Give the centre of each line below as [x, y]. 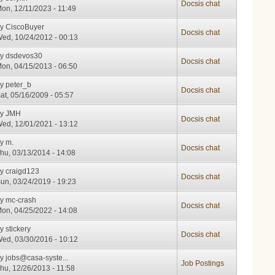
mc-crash [21, 200]
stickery [18, 229]
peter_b [19, 84]
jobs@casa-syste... [37, 258]
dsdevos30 [24, 56]
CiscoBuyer [25, 27]
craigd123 [23, 171]
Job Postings [203, 263]
